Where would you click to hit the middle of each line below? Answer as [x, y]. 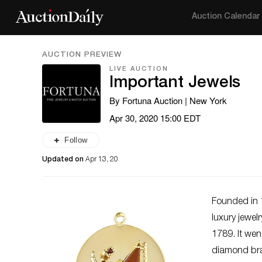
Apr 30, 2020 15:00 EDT [155, 118]
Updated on [64, 160]
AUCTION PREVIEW [82, 55]
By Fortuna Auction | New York [168, 100]
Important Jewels [175, 84]
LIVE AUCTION [139, 69]
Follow [76, 140]
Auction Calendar [226, 17]
